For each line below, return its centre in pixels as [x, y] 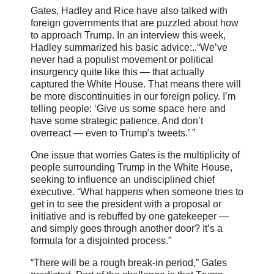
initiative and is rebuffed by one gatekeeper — [130, 217]
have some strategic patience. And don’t [117, 121]
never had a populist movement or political [122, 60]
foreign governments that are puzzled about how [135, 23]
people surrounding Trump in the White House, [131, 168]
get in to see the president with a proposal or [126, 204]
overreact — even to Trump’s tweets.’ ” [113, 133]
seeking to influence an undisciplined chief [123, 180]
